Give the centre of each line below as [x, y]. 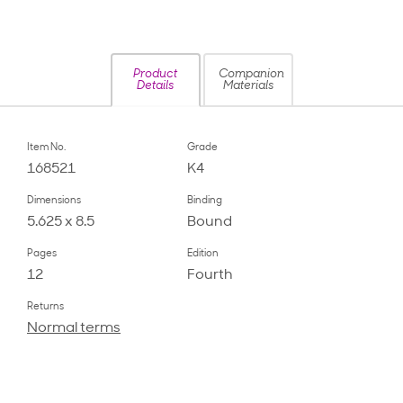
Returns [45, 308]
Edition [202, 255]
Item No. [46, 148]
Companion [251, 75]
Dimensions [54, 201]
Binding [204, 201]
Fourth [210, 276]
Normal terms [74, 329]
